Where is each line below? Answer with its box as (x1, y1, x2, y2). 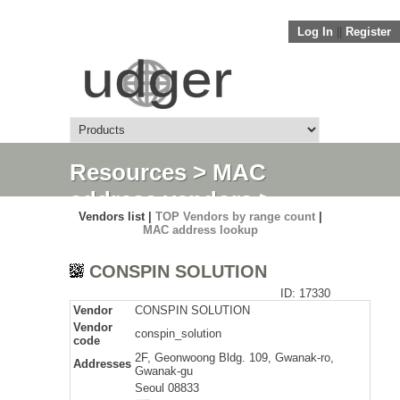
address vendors (70, 187, 253, 213)
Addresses (73, 357, 131, 371)
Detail (70, 214, 132, 241)
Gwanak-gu (135, 364, 193, 378)
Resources (70, 159, 187, 186)
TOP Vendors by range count (154, 210, 315, 223)
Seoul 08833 (135, 381, 199, 395)
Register (346, 25, 391, 38)
